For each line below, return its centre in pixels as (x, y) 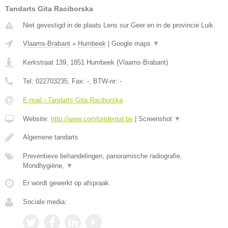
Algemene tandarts (51, 137)
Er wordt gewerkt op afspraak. (67, 183)
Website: (37, 119)
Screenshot (156, 119)
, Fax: (77, 81)
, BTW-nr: (104, 81)
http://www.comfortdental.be (92, 119)
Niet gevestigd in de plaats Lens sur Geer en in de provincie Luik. (119, 25)
